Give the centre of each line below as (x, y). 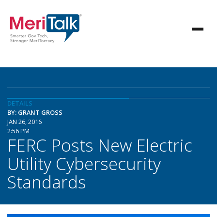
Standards (47, 182)
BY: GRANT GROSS (35, 112)
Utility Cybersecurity (84, 163)
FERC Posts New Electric (100, 145)
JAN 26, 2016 (24, 122)
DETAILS (20, 103)
